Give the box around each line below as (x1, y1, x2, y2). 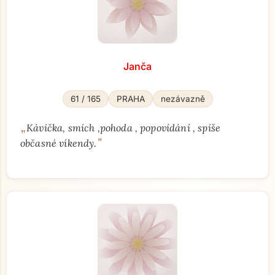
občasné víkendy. (20, 137, 97, 149)
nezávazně (160, 94, 205, 104)
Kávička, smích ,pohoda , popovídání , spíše (26, 122, 221, 134)
